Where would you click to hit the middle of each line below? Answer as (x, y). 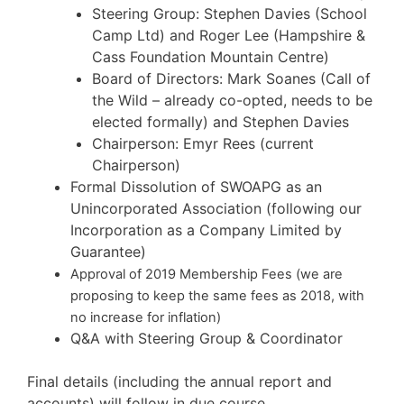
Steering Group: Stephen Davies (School (230, 13)
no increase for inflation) (146, 317)
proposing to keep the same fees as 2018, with (217, 295)
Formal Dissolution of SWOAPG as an (196, 186)
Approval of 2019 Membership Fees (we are (207, 274)
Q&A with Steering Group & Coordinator (207, 338)
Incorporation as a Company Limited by (206, 230)
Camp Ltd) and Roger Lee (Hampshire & (229, 35)
